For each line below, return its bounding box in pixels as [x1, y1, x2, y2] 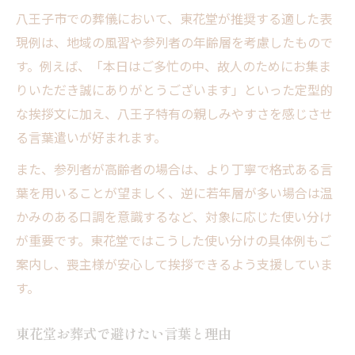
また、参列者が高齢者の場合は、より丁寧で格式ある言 [16, 158, 333, 178]
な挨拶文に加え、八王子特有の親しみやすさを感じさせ [16, 103, 333, 123]
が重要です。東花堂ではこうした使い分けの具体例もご [16, 230, 331, 250]
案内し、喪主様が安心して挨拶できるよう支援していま [16, 254, 333, 273]
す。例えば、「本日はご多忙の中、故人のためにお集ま [16, 55, 331, 75]
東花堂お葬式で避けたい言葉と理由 [16, 323, 231, 343]
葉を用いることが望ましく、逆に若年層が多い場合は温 [16, 182, 333, 202]
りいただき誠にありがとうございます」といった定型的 [16, 79, 333, 99]
